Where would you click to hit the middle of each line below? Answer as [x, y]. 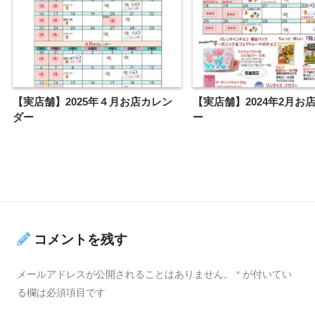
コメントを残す [81, 239]
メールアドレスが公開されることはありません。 [125, 274]
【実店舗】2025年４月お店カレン [92, 102]
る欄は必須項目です [61, 292]
